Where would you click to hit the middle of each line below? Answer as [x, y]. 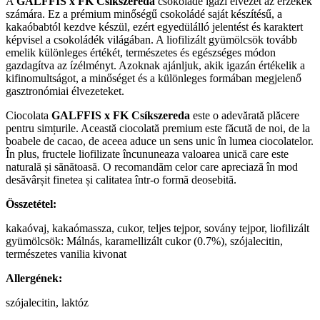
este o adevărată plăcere [245, 116]
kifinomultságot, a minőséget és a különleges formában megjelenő [154, 79]
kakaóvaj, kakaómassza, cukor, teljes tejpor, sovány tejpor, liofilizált [157, 229]
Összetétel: [31, 204]
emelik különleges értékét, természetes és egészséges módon [141, 53]
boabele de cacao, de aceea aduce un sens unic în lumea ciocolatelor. [160, 141]
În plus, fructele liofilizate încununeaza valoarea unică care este [147, 154]
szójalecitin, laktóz [47, 303]
